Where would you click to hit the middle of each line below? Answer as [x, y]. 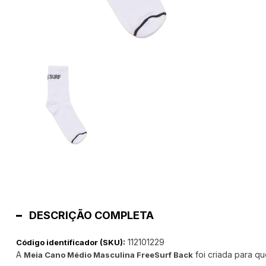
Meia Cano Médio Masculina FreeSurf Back [108, 255]
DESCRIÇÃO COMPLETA [91, 215]
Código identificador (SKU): [70, 242]
